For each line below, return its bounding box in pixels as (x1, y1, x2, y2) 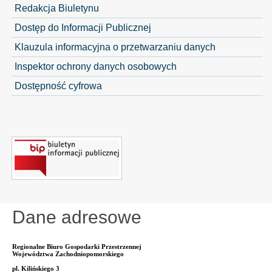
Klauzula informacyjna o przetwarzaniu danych (14, 41, 216, 52)
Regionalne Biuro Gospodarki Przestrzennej (12, 242, 141, 250)
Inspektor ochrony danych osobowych (14, 60, 177, 72)
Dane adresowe (12, 206, 141, 227)
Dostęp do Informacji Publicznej (14, 21, 151, 33)
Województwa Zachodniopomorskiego (12, 250, 124, 257)
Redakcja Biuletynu (14, 2, 99, 13)
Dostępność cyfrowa (14, 80, 102, 91)
